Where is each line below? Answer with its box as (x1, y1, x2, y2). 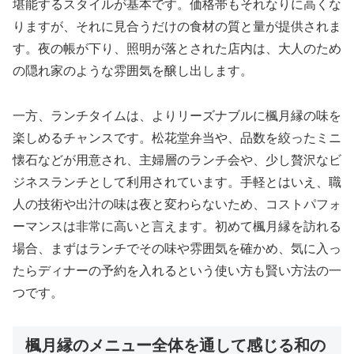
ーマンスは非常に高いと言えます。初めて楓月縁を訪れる (13, 219, 341, 233)
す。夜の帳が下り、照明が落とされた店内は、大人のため (13, 41, 341, 55)
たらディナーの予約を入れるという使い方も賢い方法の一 (13, 263, 341, 277)
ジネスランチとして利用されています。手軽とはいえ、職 (13, 175, 341, 189)
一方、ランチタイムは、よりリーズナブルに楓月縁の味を (13, 108, 341, 122)
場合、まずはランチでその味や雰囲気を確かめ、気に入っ (13, 241, 341, 255)
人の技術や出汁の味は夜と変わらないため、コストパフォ (13, 197, 341, 211)
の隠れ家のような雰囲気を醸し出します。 (13, 63, 253, 77)
